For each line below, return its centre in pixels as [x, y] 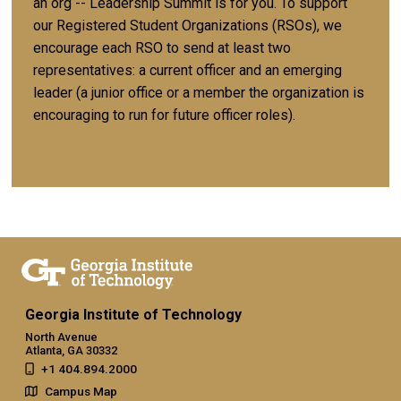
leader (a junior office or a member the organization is [199, 92]
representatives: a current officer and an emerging [188, 70]
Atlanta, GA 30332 [71, 351]
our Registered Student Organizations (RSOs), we [188, 25]
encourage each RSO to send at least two [162, 47]
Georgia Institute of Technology [133, 315]
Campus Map [81, 392]
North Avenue [61, 337]
